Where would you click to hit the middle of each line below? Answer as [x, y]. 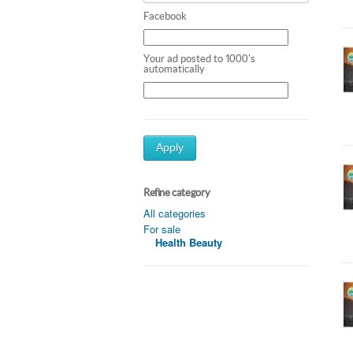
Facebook [165, 16]
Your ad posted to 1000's [199, 58]
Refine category [177, 192]
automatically [174, 69]
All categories [175, 213]
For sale [162, 229]
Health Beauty [189, 242]
